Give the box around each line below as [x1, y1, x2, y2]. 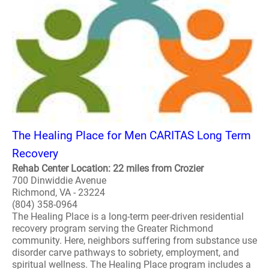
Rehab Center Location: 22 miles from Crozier [12, 163, 204, 174]
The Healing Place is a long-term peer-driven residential [12, 211, 244, 222]
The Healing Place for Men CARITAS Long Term [12, 128, 251, 142]
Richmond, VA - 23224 [12, 187, 105, 198]
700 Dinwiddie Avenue [12, 175, 106, 186]
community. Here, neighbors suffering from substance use [12, 235, 257, 246]
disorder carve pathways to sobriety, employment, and [12, 247, 239, 258]
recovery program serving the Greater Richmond [12, 223, 213, 234]
